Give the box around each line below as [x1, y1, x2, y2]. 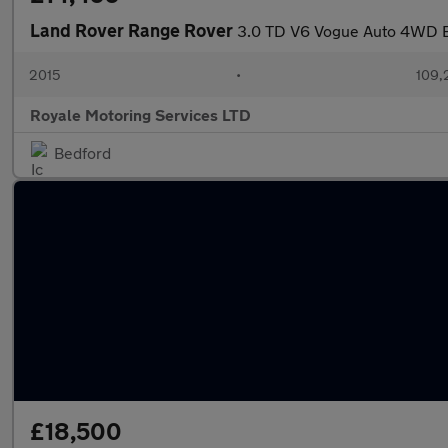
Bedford [54, 143, 111, 162]
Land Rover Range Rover [30, 19, 237, 41]
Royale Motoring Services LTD [30, 105, 251, 124]
